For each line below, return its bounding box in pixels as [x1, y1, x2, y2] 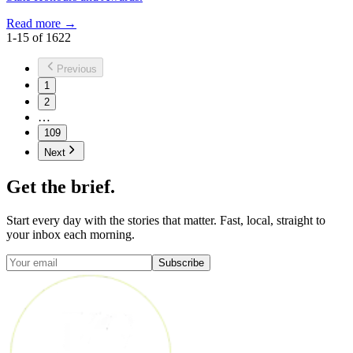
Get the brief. [6, 176, 115, 198]
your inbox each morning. [6, 228, 135, 242]
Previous [57, 63, 97, 76]
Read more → [6, 17, 76, 31]
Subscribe [158, 257, 204, 269]
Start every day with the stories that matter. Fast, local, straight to [6, 214, 325, 228]
